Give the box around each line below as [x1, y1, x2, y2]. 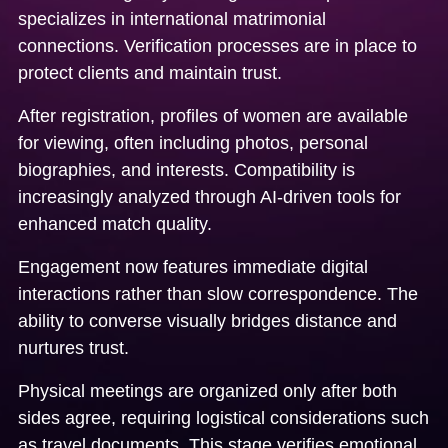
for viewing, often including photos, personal [18, 132, 368, 153]
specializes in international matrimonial [18, 8, 326, 29]
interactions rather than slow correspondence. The [18, 283, 418, 304]
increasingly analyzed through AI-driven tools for [18, 186, 401, 207]
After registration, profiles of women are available [18, 105, 408, 126]
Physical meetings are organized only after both [18, 380, 397, 401]
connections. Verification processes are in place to [18, 35, 417, 56]
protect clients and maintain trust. [18, 62, 282, 83]
